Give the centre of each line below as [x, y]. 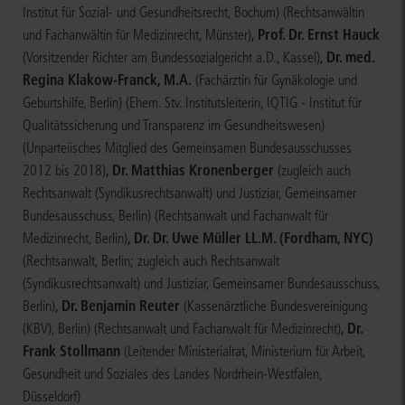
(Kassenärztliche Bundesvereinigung [275, 306]
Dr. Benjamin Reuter [121, 306]
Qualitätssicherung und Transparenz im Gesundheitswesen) [174, 126]
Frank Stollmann [71, 351]
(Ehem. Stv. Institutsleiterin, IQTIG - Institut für [244, 103]
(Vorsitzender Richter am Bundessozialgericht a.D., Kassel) [171, 58]
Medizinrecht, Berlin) [75, 239]
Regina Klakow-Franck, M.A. [107, 80]
